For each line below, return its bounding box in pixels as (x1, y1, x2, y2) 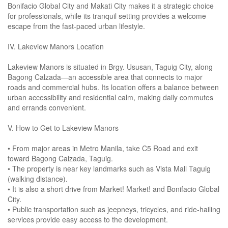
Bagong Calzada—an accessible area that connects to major (8, 72, 203, 82)
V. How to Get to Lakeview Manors (8, 123, 119, 133)
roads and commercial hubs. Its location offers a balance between (8, 82, 219, 93)
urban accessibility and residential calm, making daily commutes (8, 92, 213, 103)
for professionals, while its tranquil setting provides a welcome (8, 11, 206, 21)
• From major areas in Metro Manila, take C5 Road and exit (8, 143, 198, 154)
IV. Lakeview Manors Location (8, 41, 104, 52)
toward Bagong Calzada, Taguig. (8, 153, 113, 164)
